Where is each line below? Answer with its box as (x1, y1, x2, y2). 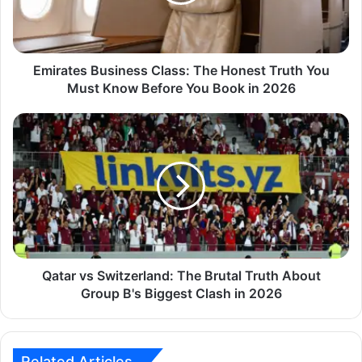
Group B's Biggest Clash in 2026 (80, 284, 282, 301)
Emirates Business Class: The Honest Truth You (32, 61, 330, 78)
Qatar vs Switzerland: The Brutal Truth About (41, 267, 321, 284)
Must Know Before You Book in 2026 (66, 79, 296, 96)
